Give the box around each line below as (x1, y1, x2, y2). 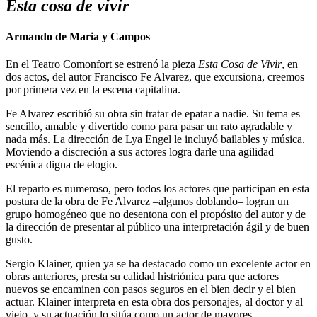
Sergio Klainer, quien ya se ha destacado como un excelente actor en (6, 258, 311, 270)
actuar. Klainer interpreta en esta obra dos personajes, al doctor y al (6, 296, 303, 309)
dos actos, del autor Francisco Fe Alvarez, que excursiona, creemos (6, 71, 304, 83)
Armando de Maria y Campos (6, 30, 150, 43)
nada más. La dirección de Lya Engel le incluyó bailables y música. (6, 133, 305, 146)
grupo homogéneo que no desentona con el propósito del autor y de (6, 208, 306, 221)
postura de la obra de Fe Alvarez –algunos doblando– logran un (6, 195, 289, 208)
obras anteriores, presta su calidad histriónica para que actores (6, 270, 279, 283)
